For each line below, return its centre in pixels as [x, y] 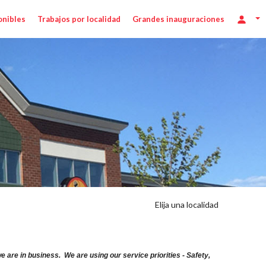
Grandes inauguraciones [179, 19]
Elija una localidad [186, 205]
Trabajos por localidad [79, 19]
